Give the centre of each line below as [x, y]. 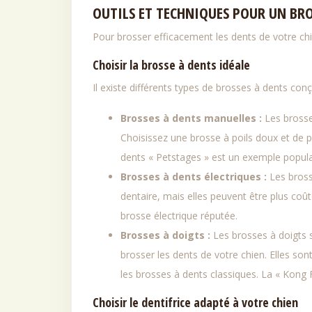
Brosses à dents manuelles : [193, 118]
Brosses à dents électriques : [195, 177]
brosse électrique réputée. [179, 216]
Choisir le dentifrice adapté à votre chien [195, 302]
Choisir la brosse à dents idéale [171, 65]
